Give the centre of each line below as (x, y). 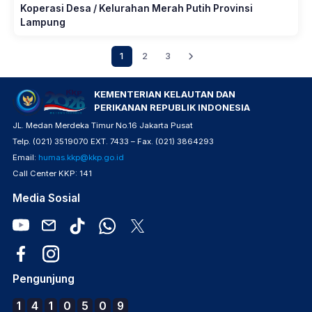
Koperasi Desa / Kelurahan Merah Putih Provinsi (136, 8)
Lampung (43, 22)
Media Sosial (46, 198)
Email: (25, 157)
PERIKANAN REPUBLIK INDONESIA (172, 108)
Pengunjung (44, 279)
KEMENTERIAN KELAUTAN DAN (164, 94)
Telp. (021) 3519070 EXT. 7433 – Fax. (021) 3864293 (113, 141)
